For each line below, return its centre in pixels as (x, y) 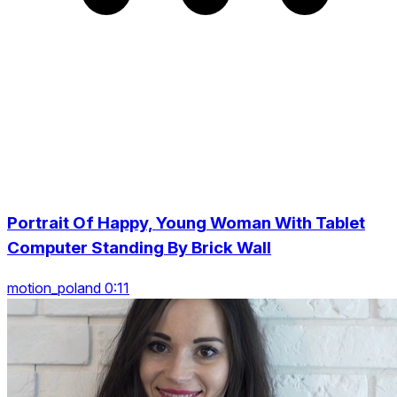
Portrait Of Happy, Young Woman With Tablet (186, 223)
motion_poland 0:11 (68, 288)
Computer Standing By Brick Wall (139, 248)
